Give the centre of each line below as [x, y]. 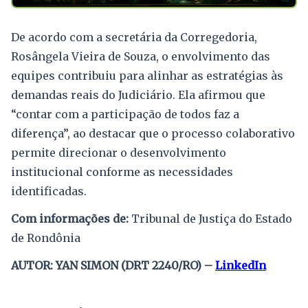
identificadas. [49, 191]
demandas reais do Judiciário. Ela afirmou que [138, 95]
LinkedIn [241, 265]
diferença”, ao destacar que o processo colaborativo [153, 133]
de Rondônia [46, 238]
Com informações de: [70, 218]
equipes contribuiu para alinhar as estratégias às [147, 75]
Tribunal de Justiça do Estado [210, 218]
